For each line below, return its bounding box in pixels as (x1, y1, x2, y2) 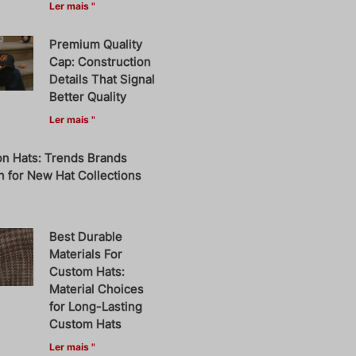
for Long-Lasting (49, 298, 143, 314)
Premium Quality (49, 36, 143, 52)
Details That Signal (49, 71, 156, 87)
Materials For (49, 246, 123, 261)
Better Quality (49, 88, 127, 104)
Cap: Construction (49, 53, 152, 69)
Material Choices (49, 281, 145, 296)
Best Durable (49, 228, 123, 244)
